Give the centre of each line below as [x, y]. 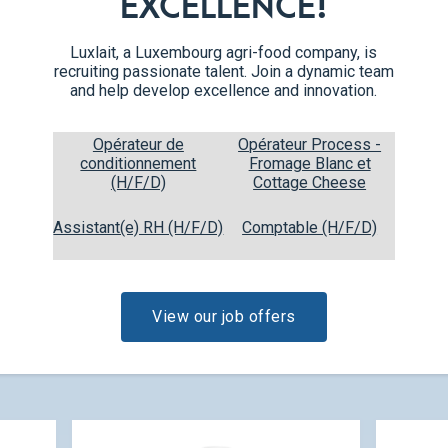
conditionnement [138, 163]
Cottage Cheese [310, 182]
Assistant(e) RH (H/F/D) [138, 227]
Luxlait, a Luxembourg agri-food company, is [224, 52]
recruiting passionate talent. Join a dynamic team [223, 71]
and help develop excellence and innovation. [224, 90]
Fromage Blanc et [309, 163]
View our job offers [224, 316]
